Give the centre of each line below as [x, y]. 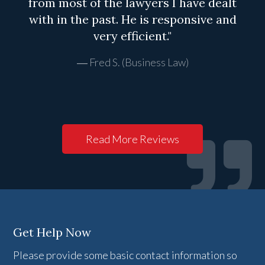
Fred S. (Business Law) [139, 62]
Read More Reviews [132, 139]
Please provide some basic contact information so [125, 255]
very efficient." [132, 36]
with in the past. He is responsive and [132, 20]
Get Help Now [52, 232]
